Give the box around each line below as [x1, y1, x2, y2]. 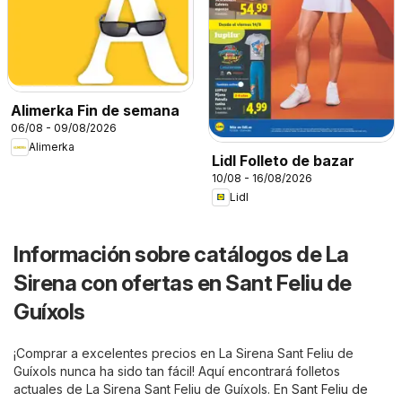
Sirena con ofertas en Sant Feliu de [13, 269, 352, 296]
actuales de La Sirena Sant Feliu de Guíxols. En [13, 380, 292, 397]
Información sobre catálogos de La [13, 240, 349, 267]
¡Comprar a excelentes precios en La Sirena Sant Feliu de [13, 345, 354, 361]
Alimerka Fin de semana [11, 100, 179, 119]
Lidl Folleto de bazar [212, 151, 354, 170]
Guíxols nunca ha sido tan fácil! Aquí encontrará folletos [13, 363, 340, 379]
